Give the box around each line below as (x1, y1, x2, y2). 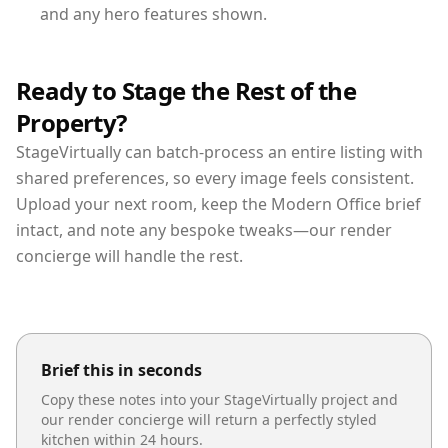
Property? (16, 106, 127, 140)
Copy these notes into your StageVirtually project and (41, 390, 398, 410)
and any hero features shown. (40, 3, 267, 26)
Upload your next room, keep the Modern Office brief (16, 193, 421, 216)
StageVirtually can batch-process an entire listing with (16, 141, 423, 164)
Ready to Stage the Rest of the (16, 74, 356, 108)
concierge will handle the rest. (16, 245, 243, 268)
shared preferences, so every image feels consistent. (16, 167, 414, 190)
